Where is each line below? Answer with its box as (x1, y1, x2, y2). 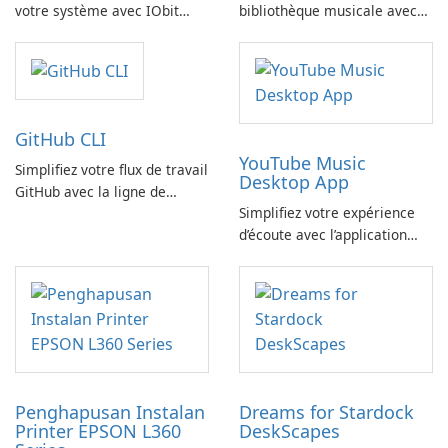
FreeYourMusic (239, 23, 335, 43)
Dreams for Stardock (239, 400, 414, 425)
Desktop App (239, 170, 349, 195)
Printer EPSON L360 (15, 419, 181, 444)
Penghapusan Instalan (15, 400, 205, 425)
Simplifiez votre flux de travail (15, 160, 208, 180)
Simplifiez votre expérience (239, 203, 415, 223)
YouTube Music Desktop (239, 247, 392, 267)
